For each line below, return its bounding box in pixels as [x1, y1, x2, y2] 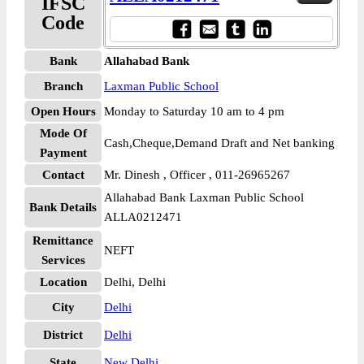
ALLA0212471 [104, 210, 182, 223]
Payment [39, 146, 87, 159]
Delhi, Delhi [104, 275, 166, 288]
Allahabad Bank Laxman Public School [104, 191, 304, 204]
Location [39, 275, 87, 288]
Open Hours [30, 105, 96, 118]
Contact [41, 168, 84, 181]
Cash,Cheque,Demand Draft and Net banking [104, 136, 335, 149]
